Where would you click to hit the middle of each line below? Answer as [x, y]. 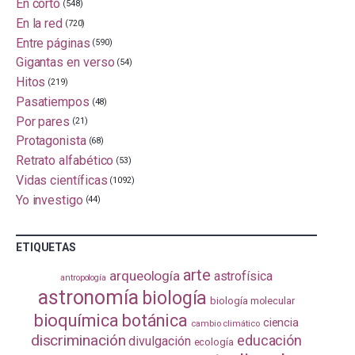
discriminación [78, 341]
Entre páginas [53, 43]
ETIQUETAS [46, 248]
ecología [214, 342]
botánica [155, 321]
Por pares [43, 121]
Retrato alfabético [65, 160]
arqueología [145, 276]
